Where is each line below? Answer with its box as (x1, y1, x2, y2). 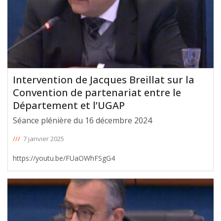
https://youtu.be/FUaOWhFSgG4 (13, 153, 115, 163)
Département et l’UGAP (13, 99, 125, 112)
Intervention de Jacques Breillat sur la (13, 73, 194, 87)
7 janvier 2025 (23, 134, 64, 144)
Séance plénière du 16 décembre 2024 (13, 115, 152, 126)
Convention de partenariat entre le (13, 86, 181, 100)
